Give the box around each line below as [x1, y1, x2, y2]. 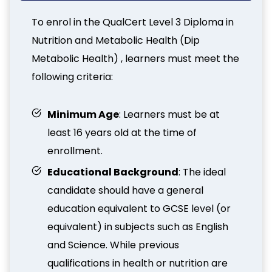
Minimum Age [47, 107, 119, 121]
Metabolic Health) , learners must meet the [32, 52, 239, 66]
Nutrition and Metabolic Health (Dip [32, 33, 200, 47]
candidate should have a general [47, 183, 203, 197]
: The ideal [178, 165, 226, 179]
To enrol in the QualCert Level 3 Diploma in [32, 15, 234, 29]
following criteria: [32, 70, 113, 84]
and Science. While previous [47, 238, 179, 252]
